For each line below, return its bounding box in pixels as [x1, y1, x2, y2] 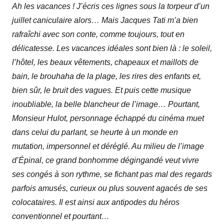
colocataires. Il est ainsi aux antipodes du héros [12, 198, 179, 207]
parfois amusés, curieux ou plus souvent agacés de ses [12, 184, 207, 193]
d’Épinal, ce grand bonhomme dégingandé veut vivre [12, 156, 199, 165]
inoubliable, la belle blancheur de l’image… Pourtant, [12, 100, 200, 109]
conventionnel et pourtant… [12, 212, 109, 221]
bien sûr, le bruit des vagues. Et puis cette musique [12, 86, 191, 95]
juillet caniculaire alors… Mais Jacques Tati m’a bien [12, 16, 198, 25]
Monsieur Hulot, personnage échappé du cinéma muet [12, 114, 204, 123]
